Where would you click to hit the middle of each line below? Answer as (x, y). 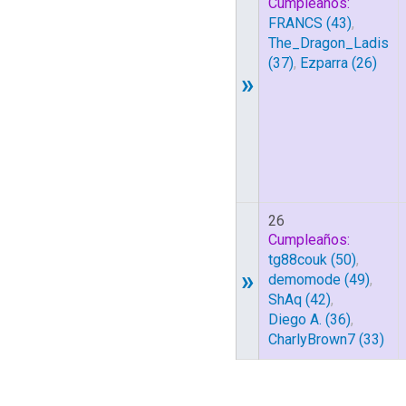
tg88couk (298, 260)
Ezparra (324, 63)
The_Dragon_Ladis (329, 43)
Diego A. (295, 319)
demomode (304, 280)
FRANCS (295, 23)
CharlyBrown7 (312, 339)
